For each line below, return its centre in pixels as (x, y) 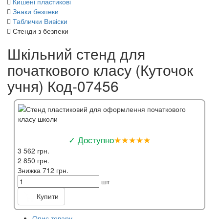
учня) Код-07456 (63, 86)
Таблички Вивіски (40, 21)
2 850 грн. (33, 160)
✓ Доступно (91, 139)
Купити (47, 196)
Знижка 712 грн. (43, 170)
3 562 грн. (33, 150)
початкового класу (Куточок (100, 69)
